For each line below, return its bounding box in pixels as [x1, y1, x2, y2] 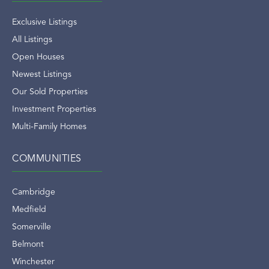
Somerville [12, 222, 51, 231]
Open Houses [12, 52, 64, 61]
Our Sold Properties [12, 87, 88, 96]
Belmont [12, 240, 44, 249]
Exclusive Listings [12, 17, 77, 26]
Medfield [12, 205, 46, 214]
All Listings [12, 35, 52, 44]
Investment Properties [12, 104, 96, 113]
